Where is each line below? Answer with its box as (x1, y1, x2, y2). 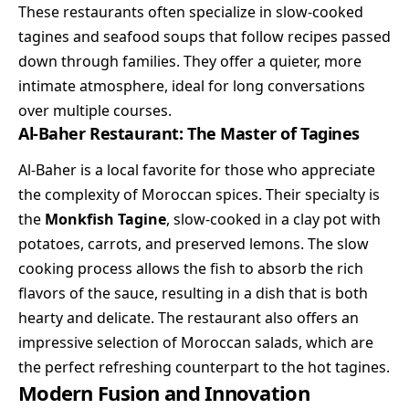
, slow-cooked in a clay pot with (166, 208, 381, 229)
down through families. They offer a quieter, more (18, 51, 362, 72)
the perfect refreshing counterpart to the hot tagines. (18, 356, 390, 377)
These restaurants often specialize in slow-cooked (18, 2, 363, 23)
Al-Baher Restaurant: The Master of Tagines (18, 122, 360, 145)
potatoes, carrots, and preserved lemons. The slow (18, 233, 369, 254)
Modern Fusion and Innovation (18, 378, 309, 406)
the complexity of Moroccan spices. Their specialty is (18, 184, 380, 204)
